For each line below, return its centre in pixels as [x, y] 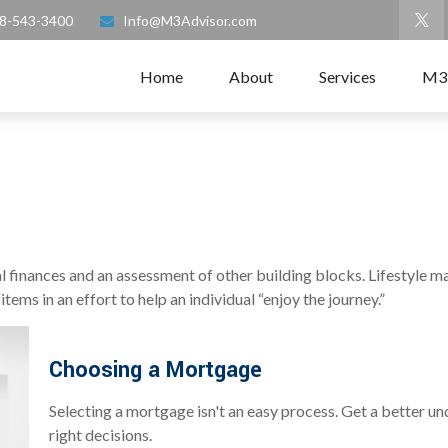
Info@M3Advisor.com [190, 20]
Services [347, 76]
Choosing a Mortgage [155, 370]
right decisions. [100, 434]
